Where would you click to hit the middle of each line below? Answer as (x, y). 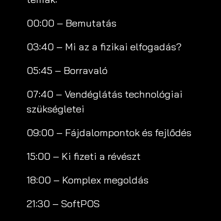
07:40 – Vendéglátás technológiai (105, 94)
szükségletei (55, 109)
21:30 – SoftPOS (63, 203)
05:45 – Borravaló (67, 70)
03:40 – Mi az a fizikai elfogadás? (104, 47)
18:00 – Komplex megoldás (88, 180)
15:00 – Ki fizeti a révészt (84, 156)
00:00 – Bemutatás (72, 23)
